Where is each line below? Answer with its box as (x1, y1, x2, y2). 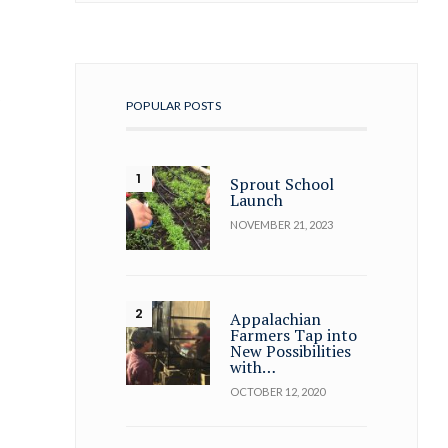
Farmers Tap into (230, 323, 358, 346)
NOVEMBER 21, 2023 (230, 217, 334, 231)
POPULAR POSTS (125, 97, 221, 113)
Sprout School (230, 172, 335, 195)
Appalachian (230, 307, 322, 330)
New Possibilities (230, 339, 352, 362)
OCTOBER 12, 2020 (230, 384, 326, 398)
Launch (230, 188, 284, 211)
